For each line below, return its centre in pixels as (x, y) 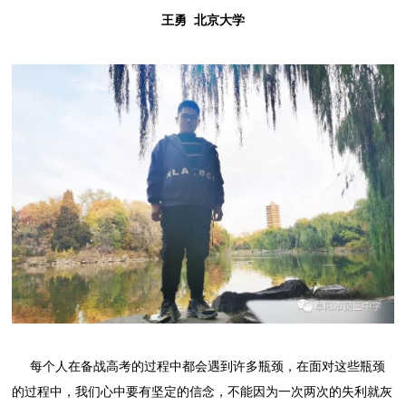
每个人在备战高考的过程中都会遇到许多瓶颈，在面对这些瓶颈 (199, 366)
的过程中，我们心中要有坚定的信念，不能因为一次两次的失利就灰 (203, 391)
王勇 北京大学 (203, 20)
